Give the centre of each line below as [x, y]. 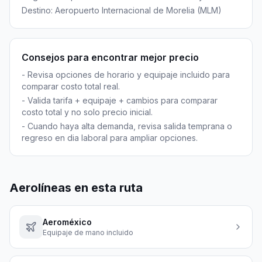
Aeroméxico [67, 222]
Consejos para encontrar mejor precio [110, 57]
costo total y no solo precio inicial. [87, 112]
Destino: [38, 10]
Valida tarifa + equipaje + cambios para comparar [123, 100]
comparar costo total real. [71, 86]
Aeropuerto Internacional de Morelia [125, 10]
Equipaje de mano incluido [88, 232]
